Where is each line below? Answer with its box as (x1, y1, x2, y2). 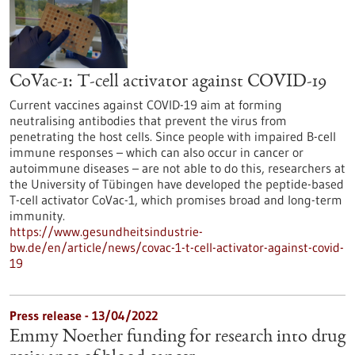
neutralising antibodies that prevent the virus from (10, 113, 287, 128)
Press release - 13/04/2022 (10, 307, 158, 323)
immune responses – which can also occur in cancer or (10, 144, 303, 160)
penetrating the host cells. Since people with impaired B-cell (10, 128, 336, 144)
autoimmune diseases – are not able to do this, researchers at (10, 160, 345, 176)
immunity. (10, 208, 65, 223)
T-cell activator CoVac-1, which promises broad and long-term (10, 192, 342, 208)
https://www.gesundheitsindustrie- (10, 223, 203, 239)
